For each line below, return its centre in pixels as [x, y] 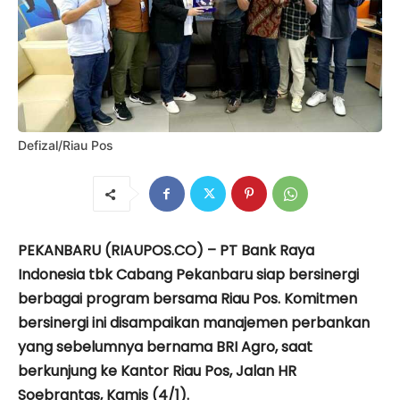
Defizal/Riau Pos [66, 146]
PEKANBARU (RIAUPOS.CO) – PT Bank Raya [166, 251]
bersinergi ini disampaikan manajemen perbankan [194, 323]
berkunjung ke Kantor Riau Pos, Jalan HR [157, 371]
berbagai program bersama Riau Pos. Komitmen [187, 299]
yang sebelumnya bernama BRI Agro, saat [165, 347]
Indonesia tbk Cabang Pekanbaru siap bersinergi [188, 275]
